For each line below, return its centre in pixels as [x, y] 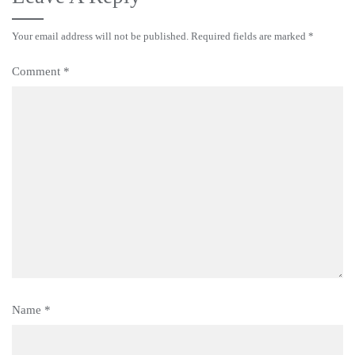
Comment [38, 71]
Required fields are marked [250, 36]
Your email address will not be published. [100, 36]
